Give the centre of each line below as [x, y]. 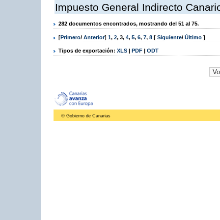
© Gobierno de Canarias [86, 116]
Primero [70, 37]
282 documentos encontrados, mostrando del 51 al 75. [129, 24]
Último [194, 37]
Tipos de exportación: [88, 50]
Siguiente [169, 37]
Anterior [94, 37]
